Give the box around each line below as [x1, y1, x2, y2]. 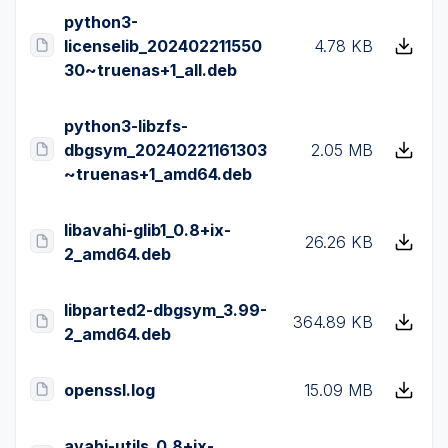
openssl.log [64, 380, 155, 400]
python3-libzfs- [64, 116, 188, 136]
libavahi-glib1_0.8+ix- [64, 220, 231, 240]
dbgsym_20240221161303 [64, 140, 267, 160]
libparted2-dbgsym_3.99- [64, 300, 267, 320]
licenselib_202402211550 [64, 36, 262, 56]
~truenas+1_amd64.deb [64, 164, 252, 184]
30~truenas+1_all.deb [64, 60, 237, 80]
